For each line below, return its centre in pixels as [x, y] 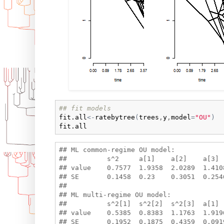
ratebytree [115, 117]
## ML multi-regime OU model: [115, 195]
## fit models [85, 108]
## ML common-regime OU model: [117, 150]
